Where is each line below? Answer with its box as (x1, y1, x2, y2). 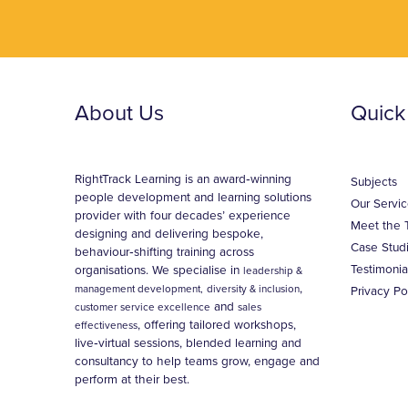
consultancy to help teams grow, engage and (75, 354, 321, 369)
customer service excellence (75, 301, 211, 313)
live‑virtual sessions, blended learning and (75, 336, 302, 351)
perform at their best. (75, 372, 190, 387)
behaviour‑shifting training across (75, 245, 255, 260)
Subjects (350, 175, 397, 189)
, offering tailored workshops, (138, 318, 297, 332)
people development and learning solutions (75, 190, 312, 205)
